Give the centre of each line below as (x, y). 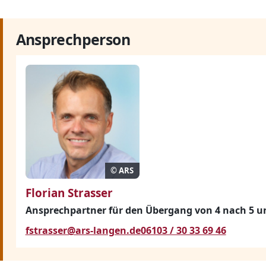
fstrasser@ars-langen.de (83, 231)
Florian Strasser (69, 193)
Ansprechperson (73, 39)
